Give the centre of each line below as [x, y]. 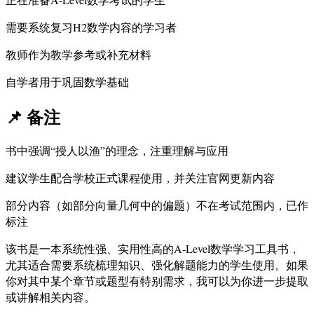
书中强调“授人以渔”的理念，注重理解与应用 [117, 150]
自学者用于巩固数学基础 [67, 82]
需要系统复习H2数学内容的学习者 [91, 27]
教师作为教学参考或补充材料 [78, 55]
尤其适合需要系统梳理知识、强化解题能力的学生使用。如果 [157, 264]
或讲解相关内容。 [50, 296]
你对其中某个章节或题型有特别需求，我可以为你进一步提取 [157, 280]
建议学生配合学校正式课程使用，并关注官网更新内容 [140, 177]
